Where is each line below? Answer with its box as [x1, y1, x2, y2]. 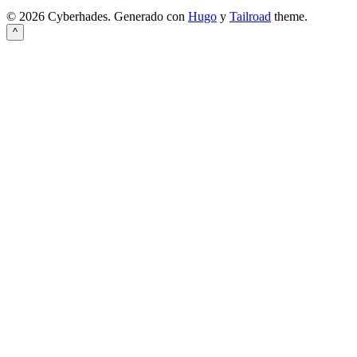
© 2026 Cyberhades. [6, 9, 114, 23]
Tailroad [229, 9, 271, 23]
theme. [271, 9, 308, 23]
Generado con [114, 9, 188, 23]
